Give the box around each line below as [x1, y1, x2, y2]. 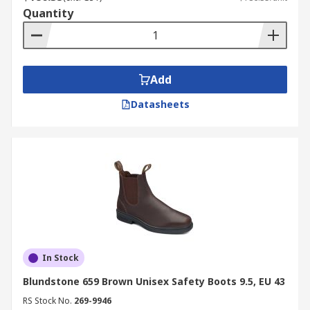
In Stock [42, 252, 79, 264]
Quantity [23, 6, 73, 21]
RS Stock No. [23, 295, 72, 307]
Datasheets [130, 98, 190, 111]
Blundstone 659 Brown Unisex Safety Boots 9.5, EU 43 [23, 275, 285, 288]
